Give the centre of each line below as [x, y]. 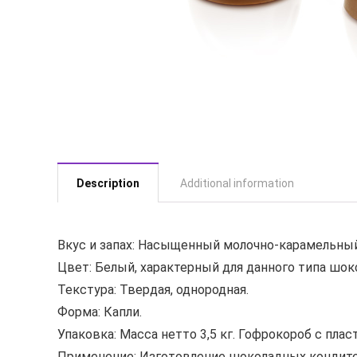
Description [108, 183]
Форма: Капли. [100, 312]
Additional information [237, 183]
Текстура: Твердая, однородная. [153, 290]
